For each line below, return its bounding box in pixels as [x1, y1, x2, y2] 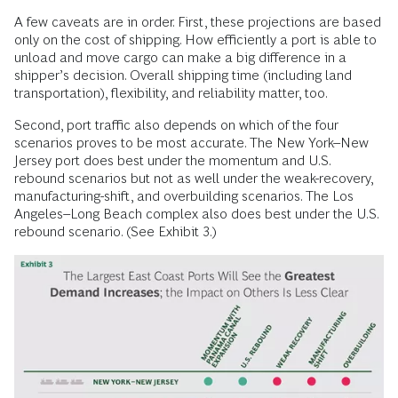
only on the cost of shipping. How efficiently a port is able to [14, 31, 377, 47]
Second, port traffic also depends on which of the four [14, 116, 338, 132]
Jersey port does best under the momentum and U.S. [14, 152, 330, 168]
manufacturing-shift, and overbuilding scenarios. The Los [14, 187, 354, 203]
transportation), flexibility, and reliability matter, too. [14, 84, 328, 100]
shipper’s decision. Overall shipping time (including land [14, 67, 352, 83]
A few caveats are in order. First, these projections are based [14, 13, 381, 29]
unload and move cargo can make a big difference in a [14, 49, 346, 65]
